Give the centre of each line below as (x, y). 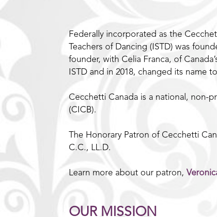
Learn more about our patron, (128, 173)
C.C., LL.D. (90, 148)
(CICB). (83, 110)
